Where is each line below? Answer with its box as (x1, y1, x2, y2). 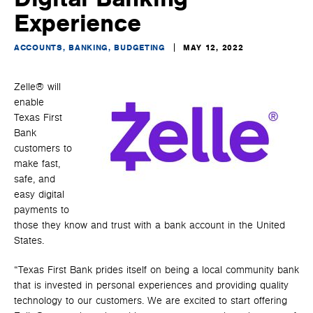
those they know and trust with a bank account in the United (14, 219, 285, 231)
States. (14, 235, 44, 247)
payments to (14, 204, 69, 216)
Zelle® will (14, 81, 61, 93)
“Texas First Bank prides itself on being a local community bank (14, 264, 299, 276)
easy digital (14, 189, 64, 201)
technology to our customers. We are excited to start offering (14, 295, 287, 307)
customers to (14, 143, 72, 154)
